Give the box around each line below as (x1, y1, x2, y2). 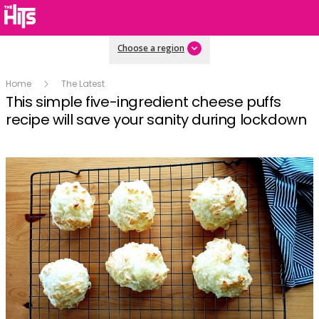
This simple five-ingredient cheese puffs (6, 91, 282, 112)
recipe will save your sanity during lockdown (6, 109, 307, 130)
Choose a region (117, 42, 184, 54)
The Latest (61, 77, 105, 90)
